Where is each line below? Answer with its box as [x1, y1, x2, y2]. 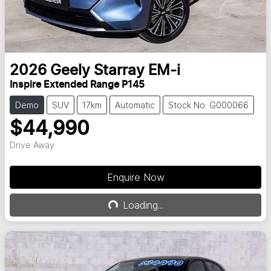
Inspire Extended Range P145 [10, 80, 145, 90]
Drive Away [10, 140, 54, 151]
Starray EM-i [94, 64, 180, 79]
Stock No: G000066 [168, 100, 249, 111]
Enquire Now [106, 171, 165, 184]
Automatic [115, 100, 155, 111]
